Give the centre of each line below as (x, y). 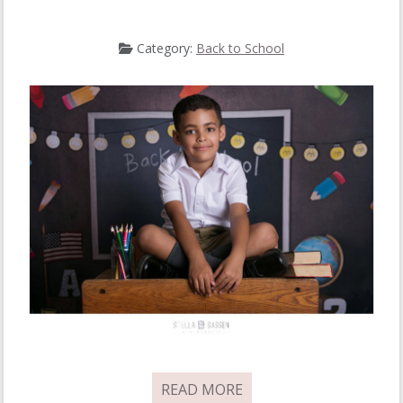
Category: (165, 48)
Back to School (240, 48)
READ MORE (201, 389)
